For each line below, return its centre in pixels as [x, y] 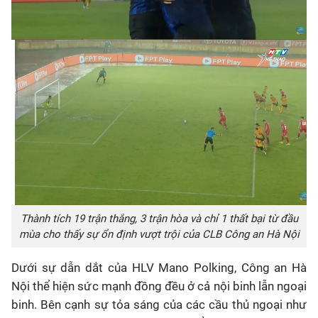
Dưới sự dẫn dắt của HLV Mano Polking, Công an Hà [159, 268]
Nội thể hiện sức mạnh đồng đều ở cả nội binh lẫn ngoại [159, 286]
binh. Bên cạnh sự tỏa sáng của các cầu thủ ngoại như [159, 305]
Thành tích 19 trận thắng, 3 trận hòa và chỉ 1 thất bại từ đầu [159, 219]
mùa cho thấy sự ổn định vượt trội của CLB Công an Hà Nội [159, 235]
